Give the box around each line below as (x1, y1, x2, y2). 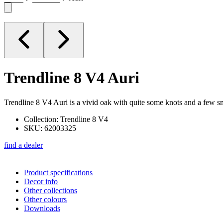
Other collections (24, 186, 77, 195)
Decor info (24, 177, 58, 186)
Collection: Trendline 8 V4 (24, 114, 108, 123)
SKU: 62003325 (24, 123, 76, 132)
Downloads (24, 204, 60, 213)
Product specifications (24, 168, 93, 177)
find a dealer (4, 140, 43, 149)
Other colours (24, 195, 67, 204)
